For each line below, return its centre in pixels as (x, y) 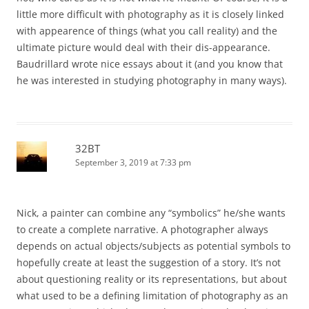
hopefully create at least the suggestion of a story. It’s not (149, 263)
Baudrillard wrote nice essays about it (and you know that (150, 64)
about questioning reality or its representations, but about (152, 279)
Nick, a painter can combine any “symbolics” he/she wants (151, 213)
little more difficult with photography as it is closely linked (150, 14)
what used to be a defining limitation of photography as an (152, 296)
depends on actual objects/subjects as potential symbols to (153, 246)
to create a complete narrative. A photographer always (142, 230)
